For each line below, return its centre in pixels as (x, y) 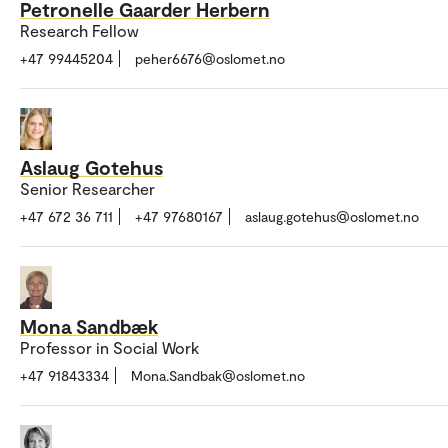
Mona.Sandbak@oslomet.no (218, 375)
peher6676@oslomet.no (210, 58)
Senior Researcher (87, 189)
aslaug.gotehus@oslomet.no (332, 217)
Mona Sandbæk (89, 326)
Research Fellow (79, 30)
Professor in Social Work (109, 347)
